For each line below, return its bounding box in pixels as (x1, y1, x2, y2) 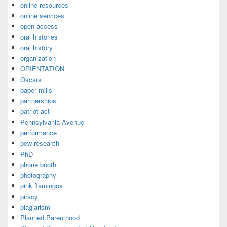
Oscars (20, 74, 42, 84)
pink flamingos (20, 181, 63, 191)
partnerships (20, 96, 56, 105)
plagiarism (20, 202, 50, 212)
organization (20, 53, 56, 63)
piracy (20, 192, 38, 201)
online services (20, 11, 64, 20)
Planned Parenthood (20, 213, 80, 222)
